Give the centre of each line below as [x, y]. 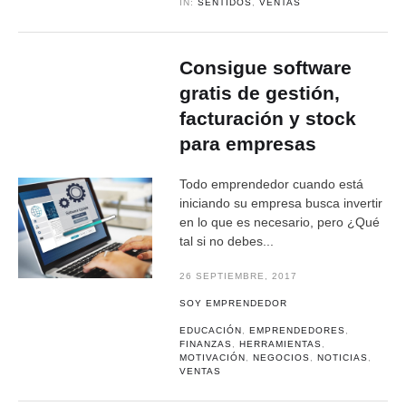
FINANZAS [206, 344]
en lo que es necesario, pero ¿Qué [280, 222]
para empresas [248, 144]
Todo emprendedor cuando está [272, 184]
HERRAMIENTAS [281, 344]
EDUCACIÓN [211, 330]
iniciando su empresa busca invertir [281, 203]
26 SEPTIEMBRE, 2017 [239, 276]
